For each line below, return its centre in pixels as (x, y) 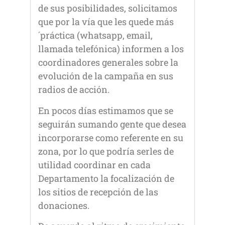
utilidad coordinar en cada (94, 164)
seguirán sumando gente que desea (112, 124)
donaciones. (64, 205)
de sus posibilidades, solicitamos (108, 8)
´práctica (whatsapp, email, (95, 35)
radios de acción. (74, 90)
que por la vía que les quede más (106, 22)
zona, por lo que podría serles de (106, 151)
